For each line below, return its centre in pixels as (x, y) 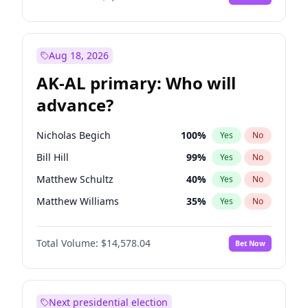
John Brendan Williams (89, 223)
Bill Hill (53, 157)
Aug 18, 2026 (79, 55)
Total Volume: (67, 243)
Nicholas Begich (74, 135)
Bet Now (250, 243)
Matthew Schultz (75, 179)
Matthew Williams (78, 201)
